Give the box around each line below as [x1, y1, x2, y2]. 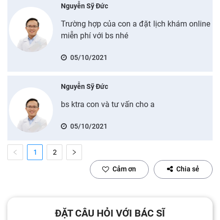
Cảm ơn [112, 165, 136, 173]
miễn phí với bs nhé [60, 30, 128, 40]
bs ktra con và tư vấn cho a [60, 99, 155, 109]
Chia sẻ [176, 165, 199, 173]
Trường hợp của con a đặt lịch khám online [60, 19, 210, 28]
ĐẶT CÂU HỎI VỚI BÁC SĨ [55, 207, 165, 219]
